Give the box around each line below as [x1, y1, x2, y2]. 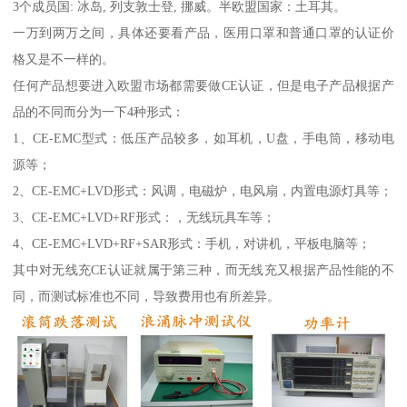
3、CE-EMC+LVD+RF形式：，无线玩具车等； [13, 210, 276, 225]
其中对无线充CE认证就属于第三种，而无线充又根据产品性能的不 [13, 263, 394, 278]
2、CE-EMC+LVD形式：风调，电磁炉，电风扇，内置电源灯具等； [13, 184, 393, 199]
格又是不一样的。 [13, 52, 115, 67]
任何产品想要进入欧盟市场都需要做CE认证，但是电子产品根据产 [13, 78, 394, 94]
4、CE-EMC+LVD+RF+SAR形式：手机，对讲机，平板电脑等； [13, 236, 372, 252]
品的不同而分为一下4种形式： [13, 104, 185, 120]
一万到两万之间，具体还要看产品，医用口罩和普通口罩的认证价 [13, 25, 394, 41]
